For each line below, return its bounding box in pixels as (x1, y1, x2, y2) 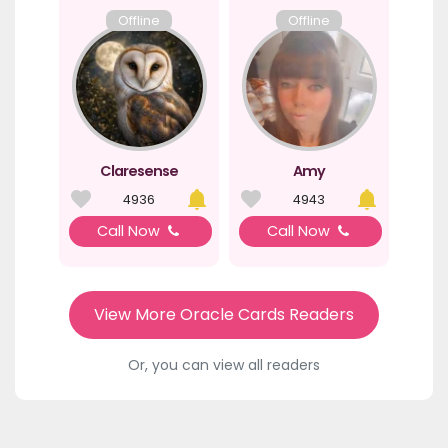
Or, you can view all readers (128, 354, 320, 375)
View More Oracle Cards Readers (94, 302, 354, 326)
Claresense (100, 160, 178, 181)
